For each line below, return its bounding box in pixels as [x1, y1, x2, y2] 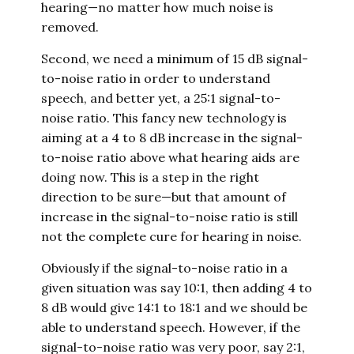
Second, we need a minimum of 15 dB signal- [41, 51, 309, 66]
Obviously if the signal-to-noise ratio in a [41, 260, 288, 276]
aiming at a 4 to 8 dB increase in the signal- [41, 130, 303, 145]
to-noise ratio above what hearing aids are [41, 149, 300, 165]
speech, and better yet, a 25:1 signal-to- [41, 90, 281, 106]
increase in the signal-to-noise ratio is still [41, 209, 299, 224]
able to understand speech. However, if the [41, 319, 301, 335]
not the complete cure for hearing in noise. [41, 228, 303, 244]
